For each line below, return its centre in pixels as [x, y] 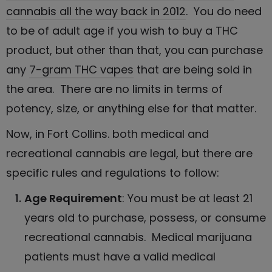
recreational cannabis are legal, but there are [129, 153]
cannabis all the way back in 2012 [96, 11]
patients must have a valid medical [120, 256]
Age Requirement [73, 198]
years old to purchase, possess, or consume [145, 217]
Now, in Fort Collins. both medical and [107, 134]
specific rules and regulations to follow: [113, 172]
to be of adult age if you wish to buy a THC [122, 30]
